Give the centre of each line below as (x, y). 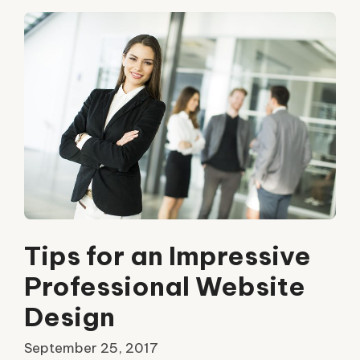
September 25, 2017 (91, 348)
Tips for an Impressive (168, 255)
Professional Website (165, 286)
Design (70, 316)
